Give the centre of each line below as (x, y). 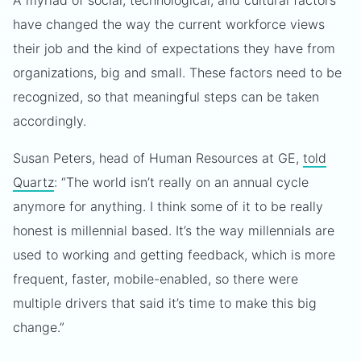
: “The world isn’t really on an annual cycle (181, 182)
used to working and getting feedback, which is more (174, 255)
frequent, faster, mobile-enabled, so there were (156, 279)
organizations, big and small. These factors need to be (177, 73)
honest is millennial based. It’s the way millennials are (174, 230)
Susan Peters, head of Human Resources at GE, (158, 158)
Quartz (33, 182)
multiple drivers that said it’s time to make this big (165, 303)
